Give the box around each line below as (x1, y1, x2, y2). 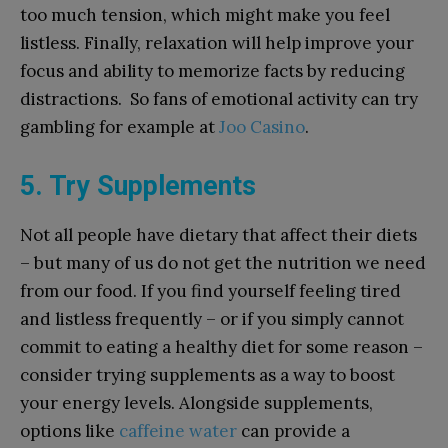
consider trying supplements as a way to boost (20, 363, 395, 386)
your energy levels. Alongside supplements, (20, 391, 373, 414)
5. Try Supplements (20, 169, 256, 202)
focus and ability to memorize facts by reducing (20, 59, 405, 82)
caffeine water (119, 419, 237, 442)
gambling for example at (20, 115, 219, 138)
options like (20, 419, 119, 442)
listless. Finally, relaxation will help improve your (20, 31, 414, 54)
